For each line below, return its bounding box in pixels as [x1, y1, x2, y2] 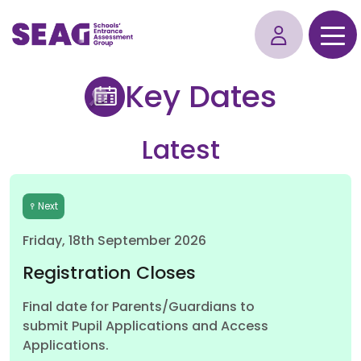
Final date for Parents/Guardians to [23, 301, 255, 314]
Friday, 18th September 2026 [23, 235, 206, 248]
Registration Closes [23, 265, 196, 284]
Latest [141, 139, 220, 165]
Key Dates [125, 84, 276, 115]
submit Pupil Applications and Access [23, 321, 268, 334]
